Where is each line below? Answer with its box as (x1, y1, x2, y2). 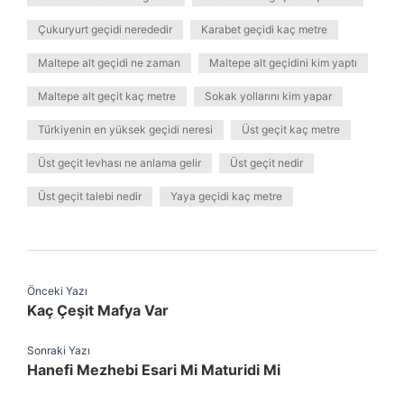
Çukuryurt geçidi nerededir (38, 23, 172, 36)
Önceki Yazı (27, 284, 87, 298)
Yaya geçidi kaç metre (170, 189, 282, 203)
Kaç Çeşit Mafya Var (27, 301, 169, 319)
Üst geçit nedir (230, 156, 303, 170)
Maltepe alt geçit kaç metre (38, 89, 176, 103)
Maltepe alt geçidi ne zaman (38, 56, 180, 69)
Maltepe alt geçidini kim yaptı (209, 56, 357, 69)
